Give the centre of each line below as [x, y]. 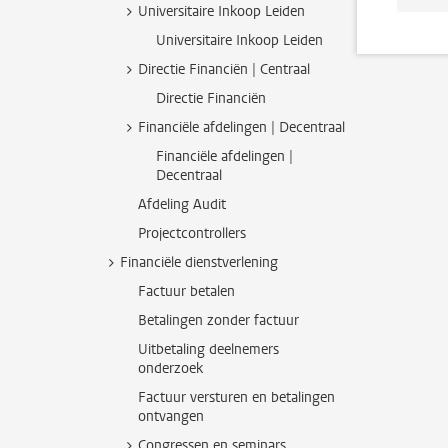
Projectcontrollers [192, 233]
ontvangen [171, 416]
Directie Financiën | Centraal [224, 69]
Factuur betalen [186, 291]
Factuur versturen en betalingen [236, 397]
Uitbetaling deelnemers [208, 349]
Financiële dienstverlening [199, 262]
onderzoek [170, 368]
